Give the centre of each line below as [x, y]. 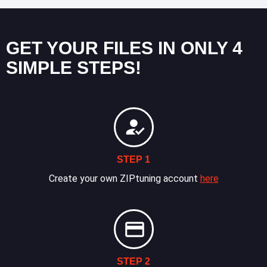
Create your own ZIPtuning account [124, 178]
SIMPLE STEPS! [74, 67]
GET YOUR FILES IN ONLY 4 [124, 48]
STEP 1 [133, 159]
